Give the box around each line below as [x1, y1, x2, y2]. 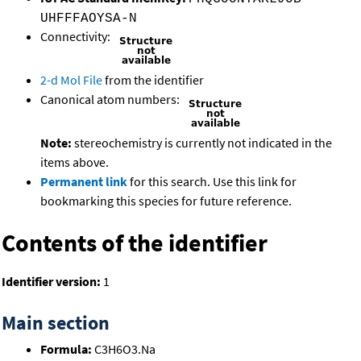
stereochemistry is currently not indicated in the [72, 135, 332, 151]
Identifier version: [2, 273, 101, 290]
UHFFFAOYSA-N [40, 11, 137, 27]
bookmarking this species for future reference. [40, 193, 292, 210]
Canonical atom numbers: [40, 91, 182, 108]
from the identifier [102, 72, 204, 89]
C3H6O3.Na [92, 341, 156, 358]
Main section [2, 310, 110, 336]
